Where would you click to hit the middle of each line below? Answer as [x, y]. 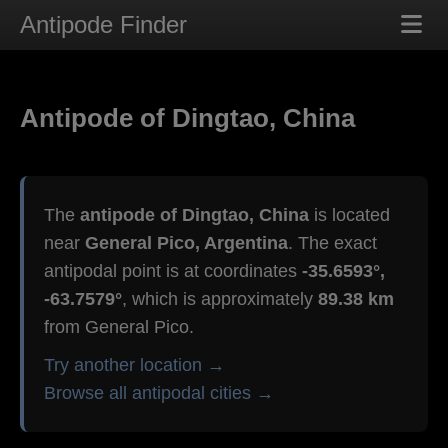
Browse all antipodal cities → [159, 393]
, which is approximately [220, 299]
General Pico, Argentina [186, 243]
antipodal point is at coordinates [173, 271]
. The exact [332, 243]
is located [349, 215]
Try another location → [134, 365]
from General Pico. [119, 327]
